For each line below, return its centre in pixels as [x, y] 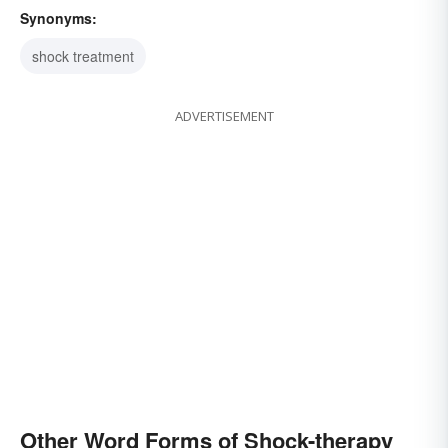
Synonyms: [58, 18]
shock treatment [83, 56]
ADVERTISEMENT [224, 116]
